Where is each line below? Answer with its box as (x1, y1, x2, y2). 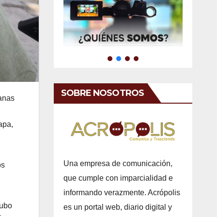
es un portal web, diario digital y (63, 202, 172, 211)
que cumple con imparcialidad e (63, 173, 173, 182)
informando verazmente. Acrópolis (63, 188, 180, 197)
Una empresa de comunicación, (63, 159, 172, 168)
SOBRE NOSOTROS (61, 87, 144, 98)
